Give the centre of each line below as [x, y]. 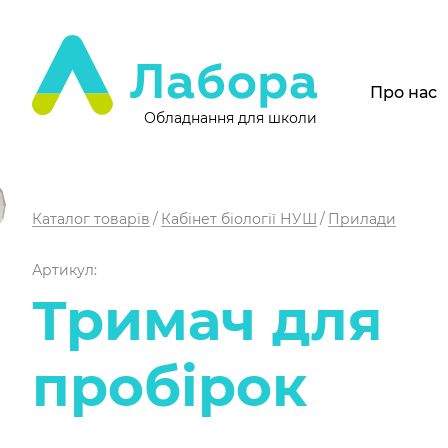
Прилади [362, 218]
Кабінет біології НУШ [239, 218]
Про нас [403, 92]
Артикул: [64, 269]
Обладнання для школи [230, 117]
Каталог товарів [91, 218]
